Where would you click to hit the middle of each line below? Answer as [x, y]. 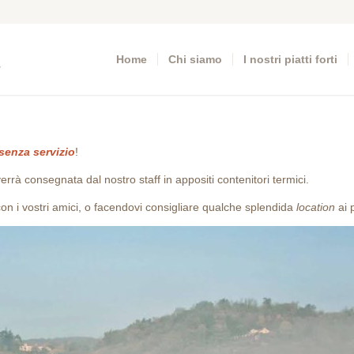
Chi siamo [195, 59]
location [316, 207]
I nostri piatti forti [290, 59]
